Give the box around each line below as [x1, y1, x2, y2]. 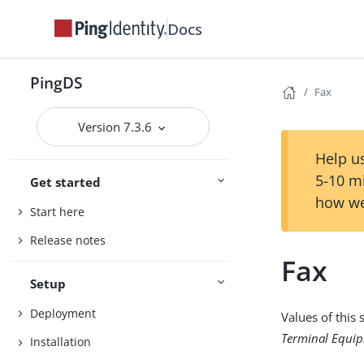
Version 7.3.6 [78, 119, 156, 135]
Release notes [30, 232, 106, 249]
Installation [30, 334, 92, 350]
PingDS [30, 72, 83, 93]
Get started [30, 174, 102, 190]
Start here [30, 203, 85, 219]
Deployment [30, 305, 97, 321]
